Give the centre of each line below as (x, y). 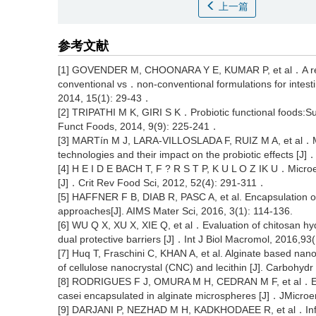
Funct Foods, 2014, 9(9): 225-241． (139, 126)
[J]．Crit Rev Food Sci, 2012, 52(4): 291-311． (162, 183)
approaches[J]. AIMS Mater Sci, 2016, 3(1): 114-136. (175, 211)
